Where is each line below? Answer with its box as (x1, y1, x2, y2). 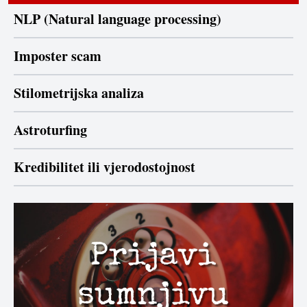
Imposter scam (14, 46, 101, 66)
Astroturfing (14, 120, 87, 140)
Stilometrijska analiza (14, 83, 144, 103)
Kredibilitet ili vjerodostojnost (14, 157, 195, 177)
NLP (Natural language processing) (14, 9, 221, 29)
